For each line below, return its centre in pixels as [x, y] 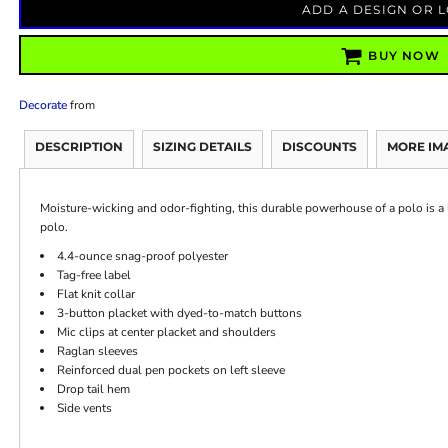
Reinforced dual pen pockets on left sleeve [170, 369]
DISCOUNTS [319, 146]
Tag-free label [93, 274]
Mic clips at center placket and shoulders [166, 331]
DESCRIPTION [78, 146]
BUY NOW [404, 56]
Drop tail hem [93, 388]
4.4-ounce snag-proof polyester [142, 255]
